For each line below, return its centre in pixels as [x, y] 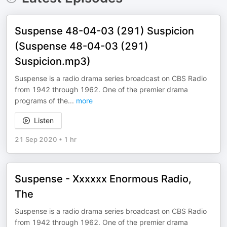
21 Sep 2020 [36, 139]
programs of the [41, 101]
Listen [44, 120]
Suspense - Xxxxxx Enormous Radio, [103, 179]
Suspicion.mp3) [53, 61]
